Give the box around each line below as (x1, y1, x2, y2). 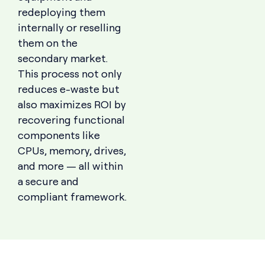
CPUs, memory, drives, (18, 144, 126, 157)
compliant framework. (18, 190, 127, 203)
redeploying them (18, 5, 105, 19)
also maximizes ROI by (18, 98, 126, 111)
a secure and (18, 174, 79, 188)
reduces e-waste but (18, 82, 119, 96)
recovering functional (18, 113, 125, 127)
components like (18, 128, 100, 142)
